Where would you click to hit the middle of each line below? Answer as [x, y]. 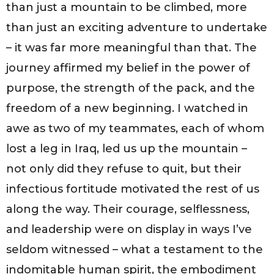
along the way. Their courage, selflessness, [128, 209]
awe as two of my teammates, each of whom [135, 129]
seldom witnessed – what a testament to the [135, 250]
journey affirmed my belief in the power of [128, 68]
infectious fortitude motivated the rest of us [133, 189]
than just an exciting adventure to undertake [137, 28]
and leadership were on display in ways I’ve [129, 230]
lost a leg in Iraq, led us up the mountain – [127, 149]
